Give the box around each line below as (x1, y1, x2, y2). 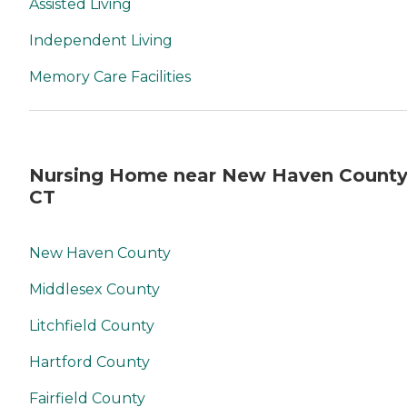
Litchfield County (29, 317, 154, 335)
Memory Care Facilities (29, 68, 191, 86)
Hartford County (29, 353, 150, 372)
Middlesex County (29, 281, 160, 299)
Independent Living (29, 32, 173, 50)
